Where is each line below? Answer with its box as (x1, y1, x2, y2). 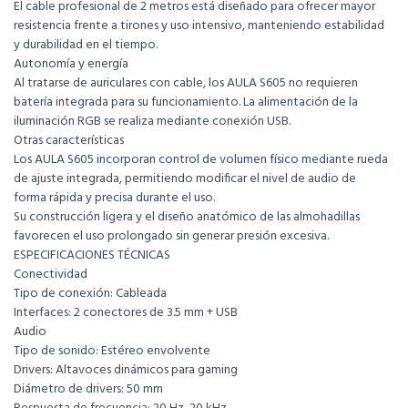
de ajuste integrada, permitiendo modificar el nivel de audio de (14, 168, 356, 190)
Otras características (14, 130, 124, 152)
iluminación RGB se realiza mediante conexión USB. (14, 111, 291, 133)
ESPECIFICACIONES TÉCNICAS (14, 245, 170, 267)
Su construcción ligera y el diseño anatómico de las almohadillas (14, 207, 360, 229)
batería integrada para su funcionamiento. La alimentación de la (14, 92, 358, 114)
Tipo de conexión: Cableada (14, 283, 167, 305)
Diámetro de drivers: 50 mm (14, 379, 163, 401)
